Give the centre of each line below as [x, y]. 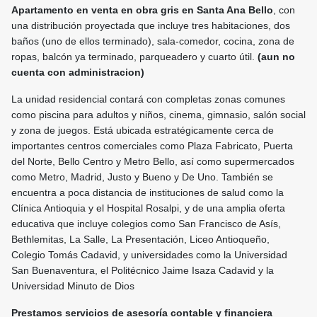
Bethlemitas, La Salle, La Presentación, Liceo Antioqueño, [140, 240]
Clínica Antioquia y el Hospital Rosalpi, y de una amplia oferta [148, 208]
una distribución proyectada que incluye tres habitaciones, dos [151, 26]
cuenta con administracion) [78, 73]
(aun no [276, 57]
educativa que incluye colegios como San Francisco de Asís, [146, 224]
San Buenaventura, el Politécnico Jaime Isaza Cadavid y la [143, 271]
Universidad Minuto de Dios [73, 286]
